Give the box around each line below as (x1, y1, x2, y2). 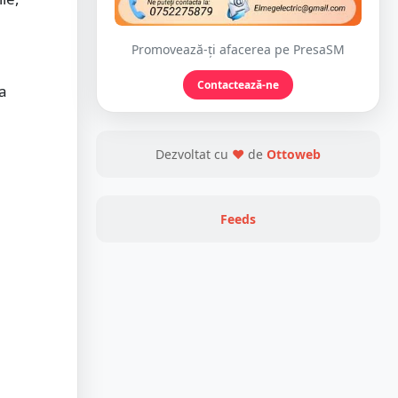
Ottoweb (267, 146, 321, 163)
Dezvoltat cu (155, 146, 232, 163)
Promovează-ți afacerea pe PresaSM (131, 41, 345, 59)
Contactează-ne (197, 77, 279, 93)
